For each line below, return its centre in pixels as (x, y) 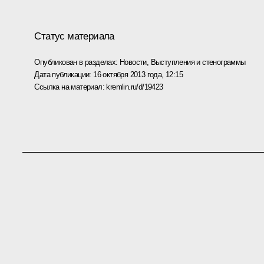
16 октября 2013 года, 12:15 (138, 74)
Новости (133, 62)
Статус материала (74, 36)
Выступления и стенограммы (198, 62)
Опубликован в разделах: (77, 62)
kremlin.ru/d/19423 (135, 87)
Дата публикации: (64, 74)
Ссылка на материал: (70, 87)
